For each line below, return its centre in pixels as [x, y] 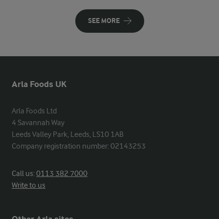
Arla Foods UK [39, 84]
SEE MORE [104, 21]
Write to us [29, 185]
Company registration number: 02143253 [79, 146]
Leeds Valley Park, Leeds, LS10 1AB [68, 134]
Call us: [24, 174]
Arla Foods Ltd [34, 111]
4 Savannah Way [38, 123]
